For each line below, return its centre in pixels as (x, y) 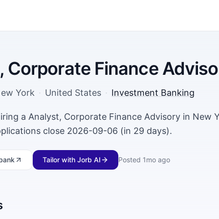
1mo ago (156, 160)
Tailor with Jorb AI (72, 160)
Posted (130, 160)
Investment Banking (153, 93)
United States (73, 93)
